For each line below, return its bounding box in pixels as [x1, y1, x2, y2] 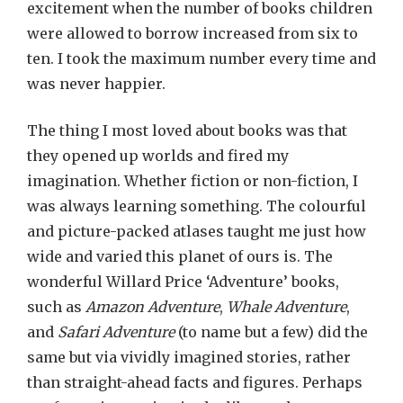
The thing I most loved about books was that [27, 121, 347, 139]
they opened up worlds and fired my [27, 147, 289, 165]
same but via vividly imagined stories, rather [27, 348, 351, 366]
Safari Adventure [58, 323, 175, 341]
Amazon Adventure [85, 298, 219, 316]
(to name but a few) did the [175, 323, 368, 341]
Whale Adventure [227, 298, 346, 316]
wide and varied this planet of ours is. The [27, 247, 333, 265]
